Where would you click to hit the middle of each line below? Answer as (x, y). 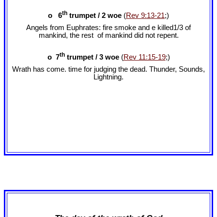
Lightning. (108, 77)
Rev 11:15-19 (144, 57)
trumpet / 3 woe (92, 57)
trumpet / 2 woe (95, 15)
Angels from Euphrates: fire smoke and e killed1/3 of (108, 27)
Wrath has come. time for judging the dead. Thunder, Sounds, (108, 70)
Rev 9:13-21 (145, 15)
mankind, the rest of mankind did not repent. (108, 35)
